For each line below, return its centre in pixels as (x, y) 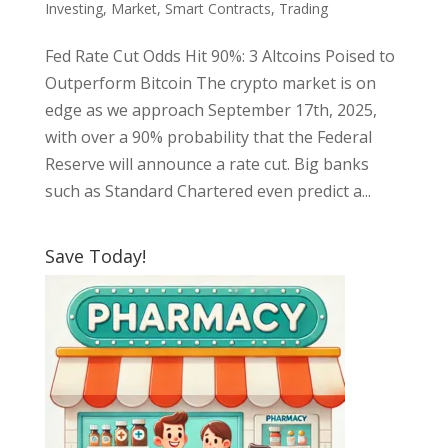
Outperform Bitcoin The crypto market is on (210, 82)
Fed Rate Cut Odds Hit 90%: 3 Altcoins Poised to (219, 55)
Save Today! (95, 255)
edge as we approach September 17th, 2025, (210, 109)
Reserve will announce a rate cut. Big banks (206, 163)
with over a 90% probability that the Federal (208, 136)
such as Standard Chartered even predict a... (207, 190)
